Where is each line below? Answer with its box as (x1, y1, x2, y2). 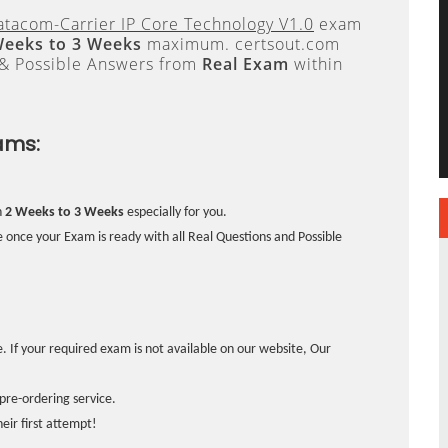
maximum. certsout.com (142, 33, 340, 55)
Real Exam (202, 53, 289, 75)
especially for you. (124, 205, 227, 220)
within (289, 53, 343, 75)
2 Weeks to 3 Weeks (5, 205, 124, 220)
